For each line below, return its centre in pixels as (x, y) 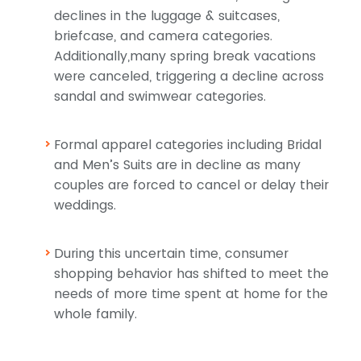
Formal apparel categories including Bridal (188, 145)
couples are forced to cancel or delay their (191, 185)
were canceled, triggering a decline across (189, 77)
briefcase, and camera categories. (163, 36)
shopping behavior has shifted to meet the (191, 274)
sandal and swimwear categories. (160, 97)
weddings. (85, 205)
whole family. (95, 314)
